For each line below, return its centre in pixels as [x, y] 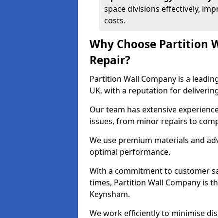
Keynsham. [111, 194]
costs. [115, 20]
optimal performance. [131, 152]
